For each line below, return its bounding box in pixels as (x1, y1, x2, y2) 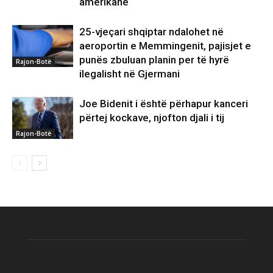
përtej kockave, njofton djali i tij (79, 111, 224, 124)
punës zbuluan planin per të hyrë (79, 53, 229, 66)
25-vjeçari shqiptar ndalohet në (79, 25, 224, 38)
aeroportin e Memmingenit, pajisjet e (79, 39, 251, 52)
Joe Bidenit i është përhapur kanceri (79, 97, 248, 110)
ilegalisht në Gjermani (79, 67, 180, 80)
